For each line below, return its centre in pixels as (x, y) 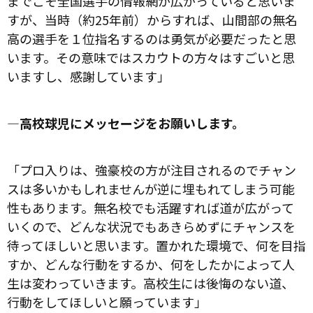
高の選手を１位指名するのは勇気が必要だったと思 (152, 38)
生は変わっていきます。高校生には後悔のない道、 (151, 283)
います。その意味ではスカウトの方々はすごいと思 (151, 57)
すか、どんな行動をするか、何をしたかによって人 (151, 264)
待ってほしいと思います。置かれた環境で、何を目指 (156, 245)
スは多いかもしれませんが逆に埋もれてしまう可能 (151, 188)
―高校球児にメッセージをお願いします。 (126, 123)
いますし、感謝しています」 (88, 76)
